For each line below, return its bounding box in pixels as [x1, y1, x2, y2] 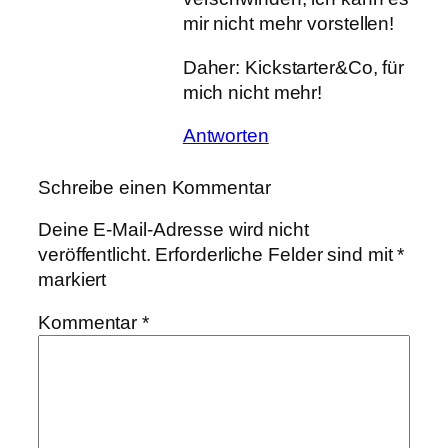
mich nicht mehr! [182, 81, 323, 103]
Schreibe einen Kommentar [38, 177, 271, 199]
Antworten [182, 125, 269, 147]
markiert [38, 268, 107, 290]
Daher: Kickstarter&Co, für [182, 56, 405, 78]
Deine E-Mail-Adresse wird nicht [38, 218, 309, 240]
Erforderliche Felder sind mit [155, 243, 398, 265]
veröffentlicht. [38, 243, 151, 265]
